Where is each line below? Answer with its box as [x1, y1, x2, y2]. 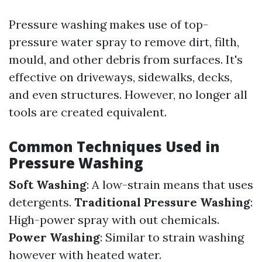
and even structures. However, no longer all [9, 87, 247, 102]
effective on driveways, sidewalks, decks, [9, 70, 232, 84]
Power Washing [9, 230, 100, 244]
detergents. [9, 195, 74, 209]
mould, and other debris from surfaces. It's [9, 52, 243, 67]
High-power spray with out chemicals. [9, 212, 219, 227]
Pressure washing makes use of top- [9, 17, 208, 32]
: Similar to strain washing [100, 230, 244, 244]
